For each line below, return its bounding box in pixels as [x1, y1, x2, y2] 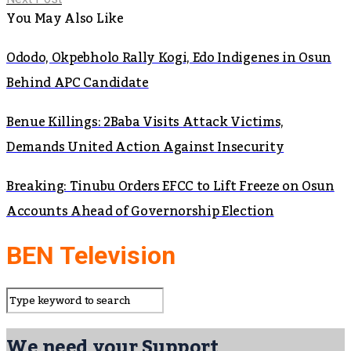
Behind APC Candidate [6, 70, 149, 96]
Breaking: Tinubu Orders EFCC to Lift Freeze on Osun [6, 173, 335, 199]
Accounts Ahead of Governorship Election [6, 198, 274, 224]
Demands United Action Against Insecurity [6, 134, 284, 160]
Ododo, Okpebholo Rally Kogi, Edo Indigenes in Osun [6, 45, 331, 71]
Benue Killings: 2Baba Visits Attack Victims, [6, 109, 284, 135]
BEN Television [6, 241, 175, 271]
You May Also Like [6, 5, 124, 31]
